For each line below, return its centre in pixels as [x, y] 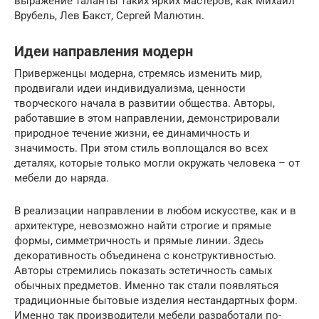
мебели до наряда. [62, 178]
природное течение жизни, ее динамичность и [132, 133]
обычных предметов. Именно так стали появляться [146, 286]
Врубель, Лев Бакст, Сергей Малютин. [109, 16]
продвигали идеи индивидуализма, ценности [130, 88]
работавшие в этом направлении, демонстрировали [147, 118]
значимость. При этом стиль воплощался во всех [141, 148]
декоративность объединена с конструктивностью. [145, 256]
